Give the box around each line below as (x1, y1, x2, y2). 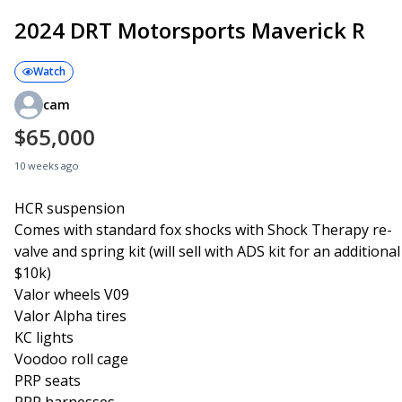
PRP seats (14, 370, 81, 390)
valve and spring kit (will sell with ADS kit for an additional (14, 240, 400, 261)
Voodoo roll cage (14, 348, 128, 369)
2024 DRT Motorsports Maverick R (14, 14, 365, 45)
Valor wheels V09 (14, 284, 129, 304)
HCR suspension (14, 197, 125, 218)
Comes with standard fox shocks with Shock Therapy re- (14, 219, 392, 240)
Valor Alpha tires (14, 305, 127, 326)
